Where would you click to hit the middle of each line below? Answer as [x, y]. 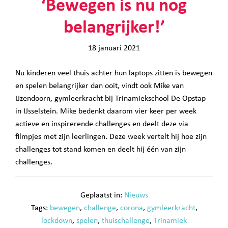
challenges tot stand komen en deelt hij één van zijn [101, 149]
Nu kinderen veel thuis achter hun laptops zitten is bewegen [114, 73]
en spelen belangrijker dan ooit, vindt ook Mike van [99, 86]
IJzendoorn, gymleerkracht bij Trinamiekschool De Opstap [110, 98]
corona [131, 208]
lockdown [57, 221]
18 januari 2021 [114, 48]
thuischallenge [126, 221]
